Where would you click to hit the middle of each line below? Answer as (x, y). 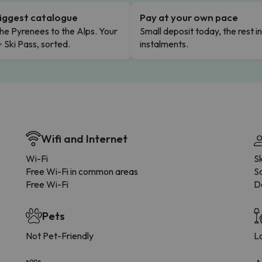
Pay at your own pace (189, 17)
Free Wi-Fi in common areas (82, 171)
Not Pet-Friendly (60, 235)
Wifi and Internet (84, 138)
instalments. (164, 44)
